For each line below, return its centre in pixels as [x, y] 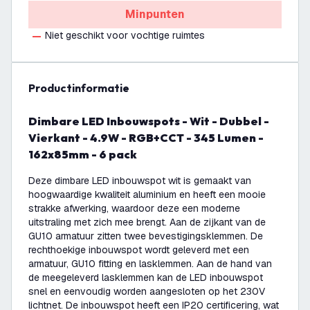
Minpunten [155, 14]
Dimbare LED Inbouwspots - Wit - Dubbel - [33, 121]
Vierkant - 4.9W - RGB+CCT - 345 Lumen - [146, 138]
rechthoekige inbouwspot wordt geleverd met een [139, 250]
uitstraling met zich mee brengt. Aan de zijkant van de [147, 222]
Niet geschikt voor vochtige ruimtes [125, 35]
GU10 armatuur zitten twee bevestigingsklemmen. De [146, 236]
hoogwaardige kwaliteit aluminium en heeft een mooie [147, 194]
